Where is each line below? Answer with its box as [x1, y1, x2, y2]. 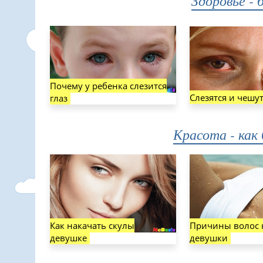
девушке [50, 232, 87, 244]
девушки [190, 232, 228, 244]
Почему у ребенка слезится [50, 80, 167, 92]
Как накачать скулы [50, 220, 134, 231]
